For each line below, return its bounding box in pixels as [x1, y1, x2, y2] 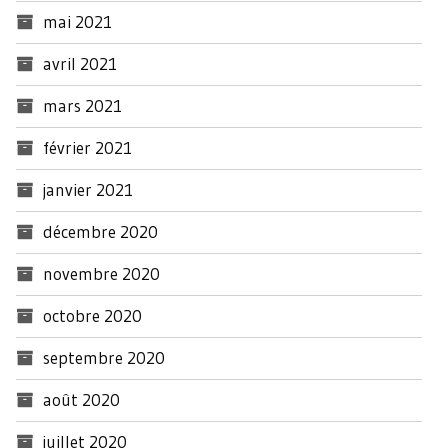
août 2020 [43, 388, 120, 410]
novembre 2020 [43, 262, 160, 284]
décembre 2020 [43, 220, 158, 242]
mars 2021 [43, 94, 122, 116]
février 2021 [43, 136, 132, 158]
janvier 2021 [43, 178, 133, 200]
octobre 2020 [43, 304, 142, 326]
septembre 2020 [43, 346, 165, 368]
